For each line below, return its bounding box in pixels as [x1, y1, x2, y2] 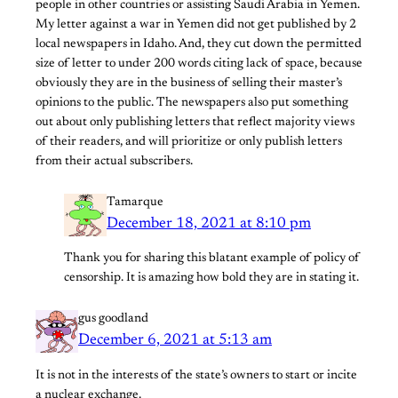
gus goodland [78, 313, 148, 326]
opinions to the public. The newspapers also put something [36, 97, 348, 110]
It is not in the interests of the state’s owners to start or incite [36, 369, 357, 382]
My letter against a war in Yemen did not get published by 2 [36, 19, 356, 32]
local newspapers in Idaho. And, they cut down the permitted [36, 38, 362, 52]
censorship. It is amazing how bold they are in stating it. [64, 272, 359, 285]
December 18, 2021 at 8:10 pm [107, 216, 311, 233]
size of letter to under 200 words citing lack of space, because [36, 58, 362, 71]
